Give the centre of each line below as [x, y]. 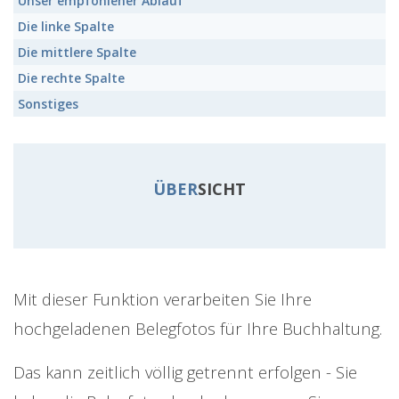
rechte [61, 78]
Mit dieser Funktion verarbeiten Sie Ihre [163, 299]
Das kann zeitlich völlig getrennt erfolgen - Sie [185, 372]
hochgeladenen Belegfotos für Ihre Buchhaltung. [198, 329]
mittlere [67, 53]
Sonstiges [48, 104]
